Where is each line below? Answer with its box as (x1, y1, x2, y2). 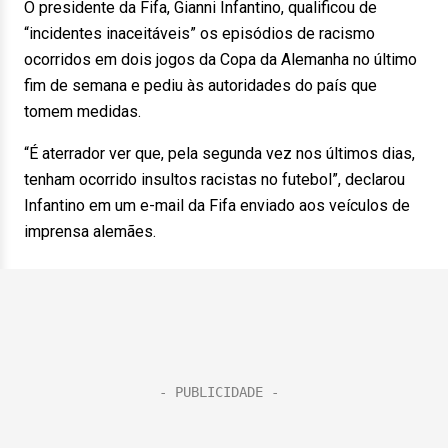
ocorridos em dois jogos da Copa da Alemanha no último (24, 50, 417, 69)
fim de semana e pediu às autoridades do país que (24, 76, 377, 95)
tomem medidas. (24, 102, 141, 121)
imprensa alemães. (24, 222, 156, 241)
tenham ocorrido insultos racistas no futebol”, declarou (24, 170, 405, 189)
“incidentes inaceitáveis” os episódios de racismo (24, 24, 375, 43)
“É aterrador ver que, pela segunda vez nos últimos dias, (24, 144, 415, 163)
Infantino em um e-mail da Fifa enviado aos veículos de (24, 196, 410, 215)
